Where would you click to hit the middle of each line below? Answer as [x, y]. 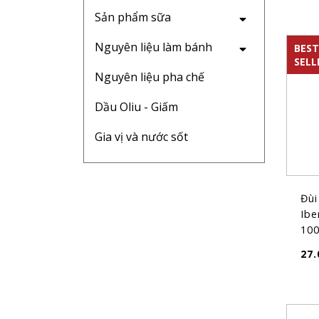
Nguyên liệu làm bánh [153, 47]
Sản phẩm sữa [133, 17]
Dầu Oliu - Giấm [136, 107]
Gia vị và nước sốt [141, 137]
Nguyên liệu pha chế [150, 77]
